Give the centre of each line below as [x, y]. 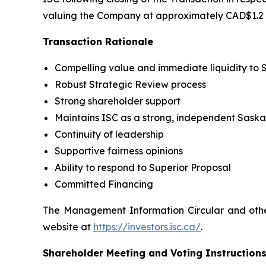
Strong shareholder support [118, 101]
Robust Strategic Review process [130, 84]
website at [68, 227]
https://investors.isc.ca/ [147, 227]
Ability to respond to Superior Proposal [143, 167]
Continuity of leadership [109, 134]
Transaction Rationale [98, 41]
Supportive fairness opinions [119, 151]
